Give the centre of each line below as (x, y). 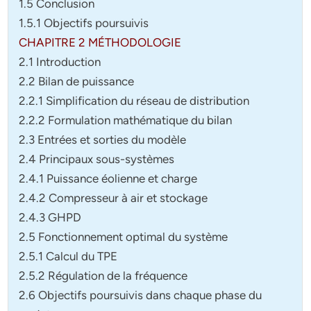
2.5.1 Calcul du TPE (68, 257)
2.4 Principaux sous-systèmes (97, 159)
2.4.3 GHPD (50, 218)
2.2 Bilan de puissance (77, 82)
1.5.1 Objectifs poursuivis (84, 23)
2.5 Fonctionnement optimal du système (124, 237)
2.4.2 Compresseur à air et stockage (114, 198)
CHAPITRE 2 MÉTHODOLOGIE (100, 43)
